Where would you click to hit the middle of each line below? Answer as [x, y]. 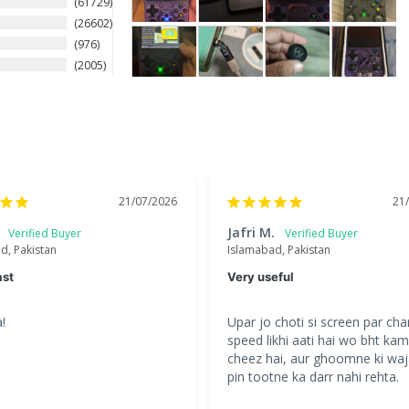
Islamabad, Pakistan [279, 250]
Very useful [261, 277]
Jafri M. [251, 233]
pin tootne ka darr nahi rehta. [313, 377]
